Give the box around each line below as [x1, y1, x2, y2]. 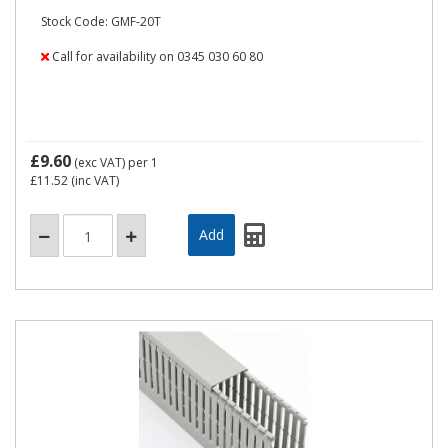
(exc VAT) [71, 154, 128, 171]
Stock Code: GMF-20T [41, 13, 161, 30]
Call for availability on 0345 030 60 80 [49, 48, 263, 65]
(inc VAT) [68, 172, 119, 189]
